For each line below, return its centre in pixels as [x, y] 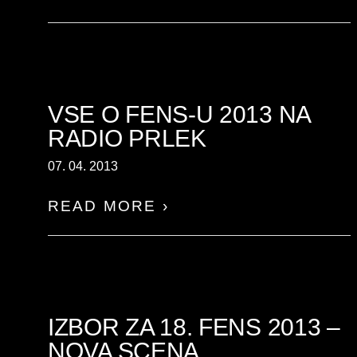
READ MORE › [108, 206]
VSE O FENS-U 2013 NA [179, 114]
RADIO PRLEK [127, 138]
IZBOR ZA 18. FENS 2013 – [194, 327]
